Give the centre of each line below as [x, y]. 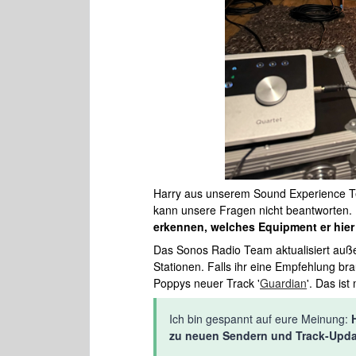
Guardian [283, 283]
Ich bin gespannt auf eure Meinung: [260, 319]
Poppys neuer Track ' [207, 283]
